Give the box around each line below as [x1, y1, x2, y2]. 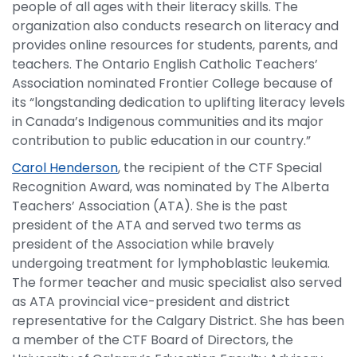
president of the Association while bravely [12, 235, 274, 253]
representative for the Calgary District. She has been [12, 312, 344, 330]
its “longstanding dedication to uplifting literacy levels [12, 93, 345, 112]
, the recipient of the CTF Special [118, 159, 322, 177]
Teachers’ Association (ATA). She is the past [12, 197, 288, 215]
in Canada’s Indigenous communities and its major [12, 112, 324, 131]
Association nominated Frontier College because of [12, 74, 333, 92]
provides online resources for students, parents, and [12, 36, 338, 54]
